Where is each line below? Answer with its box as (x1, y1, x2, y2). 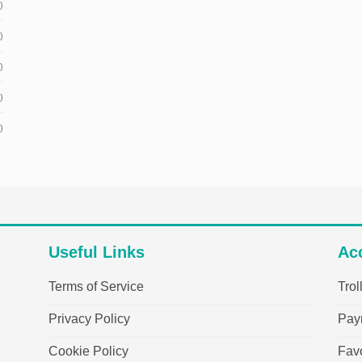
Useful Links (48, 242, 145, 261)
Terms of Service (48, 280, 144, 294)
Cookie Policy (48, 344, 128, 359)
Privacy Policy (48, 312, 130, 326)
